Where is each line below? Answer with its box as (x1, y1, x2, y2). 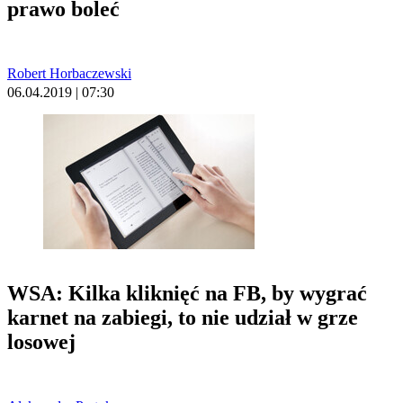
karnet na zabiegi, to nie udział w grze (7, 305, 358, 329)
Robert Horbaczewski (7, 66, 131, 82)
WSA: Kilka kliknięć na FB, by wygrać (7, 281, 367, 305)
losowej (7, 329, 76, 354)
